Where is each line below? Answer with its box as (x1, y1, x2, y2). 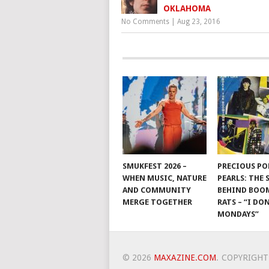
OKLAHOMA (163, 4, 211, 14)
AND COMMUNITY (122, 186, 191, 195)
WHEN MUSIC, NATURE (122, 174, 207, 183)
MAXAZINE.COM (153, 253, 216, 263)
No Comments (121, 17, 169, 26)
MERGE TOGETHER (122, 198, 192, 207)
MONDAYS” (217, 210, 259, 219)
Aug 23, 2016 (177, 17, 220, 26)
